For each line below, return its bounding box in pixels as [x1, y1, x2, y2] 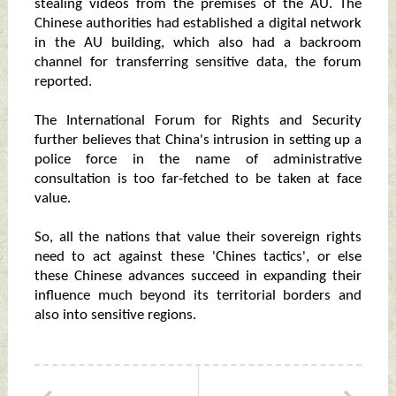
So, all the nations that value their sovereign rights [34, 230, 362, 246]
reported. [34, 74, 92, 90]
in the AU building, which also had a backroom [34, 35, 362, 51]
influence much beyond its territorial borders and [34, 288, 362, 304]
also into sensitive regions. [34, 308, 196, 324]
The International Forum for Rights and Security [34, 113, 362, 129]
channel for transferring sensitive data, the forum [34, 55, 362, 71]
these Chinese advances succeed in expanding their [34, 269, 362, 285]
